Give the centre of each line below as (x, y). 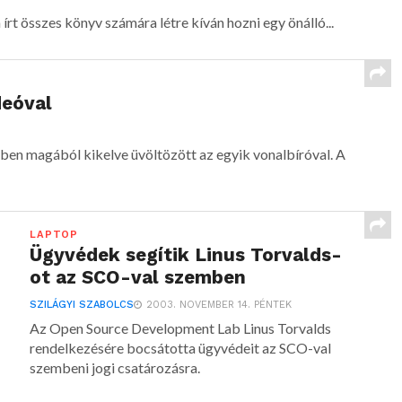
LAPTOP (54, 235)
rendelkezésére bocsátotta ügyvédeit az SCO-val (181, 348)
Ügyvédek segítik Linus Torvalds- (186, 255)
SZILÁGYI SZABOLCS (82, 305)
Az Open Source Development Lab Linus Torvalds (181, 328)
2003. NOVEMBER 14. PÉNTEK (219, 305)
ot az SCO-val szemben (138, 277)
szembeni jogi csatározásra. (115, 367)
